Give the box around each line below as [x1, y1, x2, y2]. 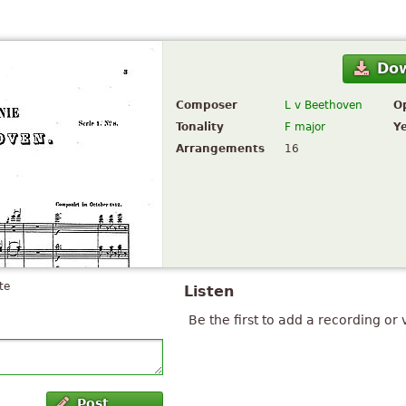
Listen [184, 283, 234, 300]
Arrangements [176, 142, 265, 156]
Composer [176, 99, 237, 112]
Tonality [176, 121, 224, 134]
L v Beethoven [285, 99, 362, 112]
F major [285, 121, 325, 134]
